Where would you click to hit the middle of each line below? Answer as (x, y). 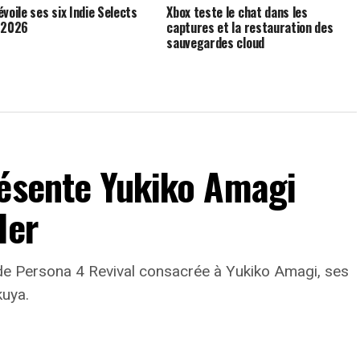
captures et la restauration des (250, 27)
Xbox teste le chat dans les (237, 12)
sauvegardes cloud (215, 42)
